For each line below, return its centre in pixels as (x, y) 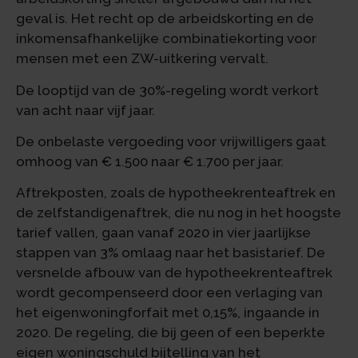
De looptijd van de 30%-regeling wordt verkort (167, 90)
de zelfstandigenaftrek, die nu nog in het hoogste (179, 213)
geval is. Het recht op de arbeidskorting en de (165, 19)
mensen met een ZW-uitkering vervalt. (142, 59)
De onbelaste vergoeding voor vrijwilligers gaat (171, 142)
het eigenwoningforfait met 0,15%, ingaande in (168, 313)
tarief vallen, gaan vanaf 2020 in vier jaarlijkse (163, 233)
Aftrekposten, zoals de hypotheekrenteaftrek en (176, 193)
